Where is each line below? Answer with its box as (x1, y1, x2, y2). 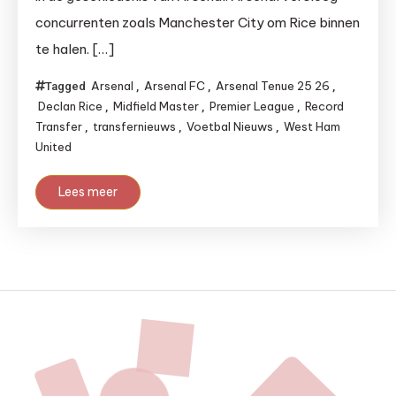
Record (305, 99, 344, 113)
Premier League (209, 99, 294, 113)
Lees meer (58, 184, 118, 200)
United (35, 140, 72, 154)
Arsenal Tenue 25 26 (216, 79, 330, 93)
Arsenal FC (144, 79, 205, 93)
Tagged (45, 80, 88, 93)
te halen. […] (35, 41, 114, 57)
